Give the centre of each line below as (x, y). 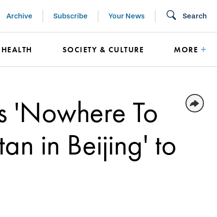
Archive (19, 16)
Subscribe (70, 16)
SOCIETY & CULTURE (103, 50)
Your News (127, 16)
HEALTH (17, 50)
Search (195, 16)
